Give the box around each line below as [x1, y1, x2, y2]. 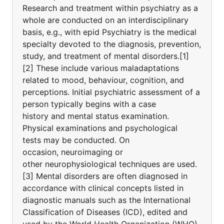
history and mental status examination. [22, 111, 169, 121]
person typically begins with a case [22, 99, 156, 109]
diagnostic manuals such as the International [22, 195, 190, 205]
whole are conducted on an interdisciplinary [22, 15, 188, 25]
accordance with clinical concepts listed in [22, 183, 183, 193]
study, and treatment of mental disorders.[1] [22, 51, 189, 61]
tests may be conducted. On [22, 135, 129, 145]
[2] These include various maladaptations [22, 63, 179, 73]
